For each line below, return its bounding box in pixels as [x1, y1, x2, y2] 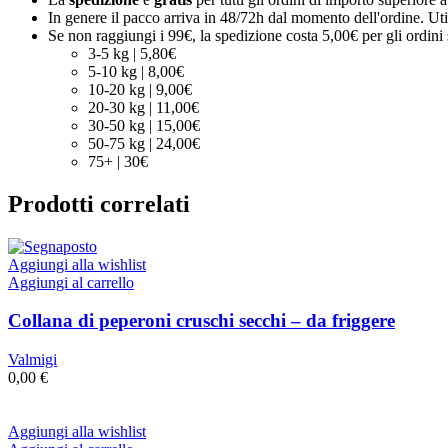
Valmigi [8, 351, 57, 369]
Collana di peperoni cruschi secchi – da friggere [8, 310, 395, 332]
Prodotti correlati [8, 190, 190, 217]
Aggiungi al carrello [8, 273, 134, 291]
